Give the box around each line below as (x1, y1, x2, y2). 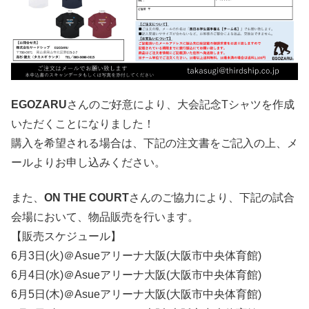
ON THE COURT (44, 191, 129, 203)
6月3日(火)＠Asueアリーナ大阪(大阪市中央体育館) (11, 249, 261, 261)
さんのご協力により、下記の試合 (129, 191, 295, 203)
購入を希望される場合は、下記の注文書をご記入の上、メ (11, 137, 298, 150)
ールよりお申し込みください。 (11, 157, 166, 169)
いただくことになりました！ (11, 118, 154, 130)
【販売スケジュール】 (11, 230, 121, 242)
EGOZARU (11, 99, 67, 111)
